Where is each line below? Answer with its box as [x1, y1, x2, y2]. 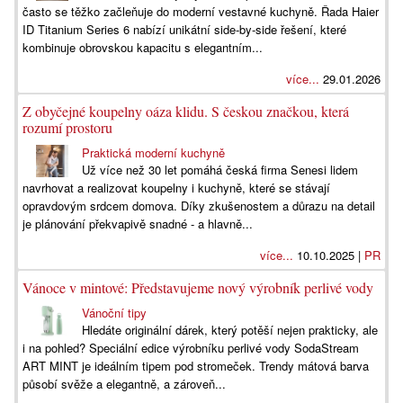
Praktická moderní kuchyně [82, 144, 226, 161]
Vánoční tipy [82, 304, 148, 321]
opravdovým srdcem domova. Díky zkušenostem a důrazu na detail [22, 197, 375, 214]
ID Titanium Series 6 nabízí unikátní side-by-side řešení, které [22, 21, 346, 38]
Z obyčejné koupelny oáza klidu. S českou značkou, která [22, 102, 349, 121]
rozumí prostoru [22, 118, 112, 137]
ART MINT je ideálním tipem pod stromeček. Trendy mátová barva [22, 357, 369, 374]
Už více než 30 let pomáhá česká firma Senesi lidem [82, 161, 359, 178]
